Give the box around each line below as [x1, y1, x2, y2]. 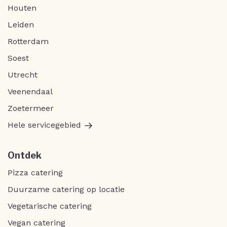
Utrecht [8, 70, 37, 80]
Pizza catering [8, 168, 63, 178]
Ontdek [8, 150, 42, 161]
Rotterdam [8, 36, 49, 47]
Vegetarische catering [8, 201, 92, 211]
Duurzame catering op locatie [8, 184, 125, 195]
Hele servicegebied [8, 120, 81, 130]
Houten [8, 3, 36, 13]
